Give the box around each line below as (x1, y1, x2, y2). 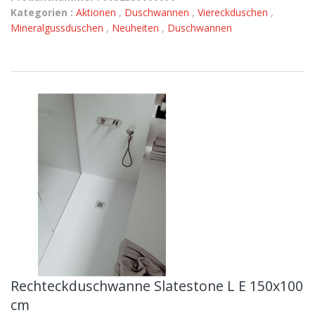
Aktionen (76, 6, 119, 19)
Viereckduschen (198, 6, 271, 19)
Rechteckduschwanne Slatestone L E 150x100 (11, 276, 303, 295)
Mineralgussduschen (11, 21, 106, 34)
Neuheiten (112, 21, 162, 34)
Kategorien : (11, 6, 73, 19)
